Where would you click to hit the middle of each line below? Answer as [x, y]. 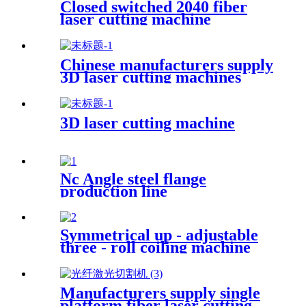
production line [114, 191]
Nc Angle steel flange [133, 179]
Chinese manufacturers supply [167, 65]
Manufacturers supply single [160, 293]
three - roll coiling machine [155, 247]
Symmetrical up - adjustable [159, 235]
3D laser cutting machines [151, 78]
